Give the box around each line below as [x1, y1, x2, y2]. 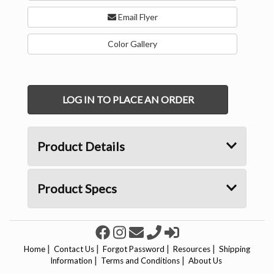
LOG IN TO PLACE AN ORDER [62, 94, 194, 106]
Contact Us [54, 244, 94, 254]
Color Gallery [108, 39, 157, 50]
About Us [188, 256, 222, 266]
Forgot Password [103, 244, 165, 254]
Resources [173, 244, 210, 254]
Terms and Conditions [101, 256, 180, 266]
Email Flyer [116, 12, 158, 23]
